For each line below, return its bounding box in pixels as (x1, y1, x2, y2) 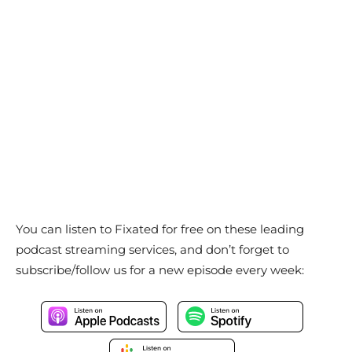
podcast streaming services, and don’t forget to (16, 242, 289, 257)
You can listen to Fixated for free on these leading (16, 222, 304, 236)
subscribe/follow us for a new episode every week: (16, 262, 304, 277)
